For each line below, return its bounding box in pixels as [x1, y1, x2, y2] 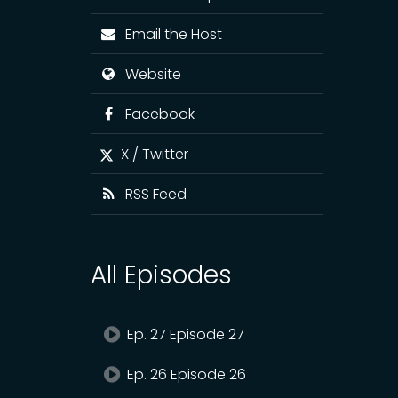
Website [117, 64, 181, 84]
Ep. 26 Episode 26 [123, 364, 247, 385]
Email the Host [117, 24, 222, 44]
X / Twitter [114, 144, 188, 164]
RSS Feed [117, 184, 187, 204]
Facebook [117, 104, 195, 124]
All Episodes [91, 258, 232, 292]
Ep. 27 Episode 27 [123, 324, 245, 345]
